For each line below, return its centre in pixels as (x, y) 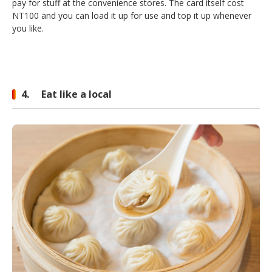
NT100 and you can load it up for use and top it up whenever (132, 16)
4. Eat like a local (66, 94)
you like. (29, 29)
